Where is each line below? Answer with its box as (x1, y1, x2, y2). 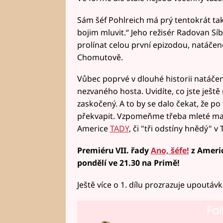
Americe (77, 123, 110, 134)
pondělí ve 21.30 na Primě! (77, 157, 180, 168)
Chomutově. (77, 51, 123, 63)
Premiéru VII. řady (77, 145, 151, 156)
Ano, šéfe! (150, 145, 189, 156)
